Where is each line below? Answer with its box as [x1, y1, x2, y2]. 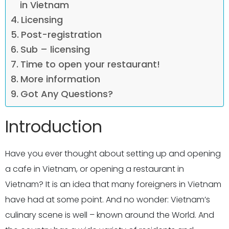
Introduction [5, 115, 102, 138]
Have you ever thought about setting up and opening [5, 148, 221, 159]
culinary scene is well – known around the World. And [5, 209, 214, 221]
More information [20, 72, 100, 85]
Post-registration [20, 28, 102, 41]
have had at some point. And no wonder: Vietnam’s [5, 194, 210, 205]
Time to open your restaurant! [20, 57, 160, 71]
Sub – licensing [20, 42, 90, 56]
